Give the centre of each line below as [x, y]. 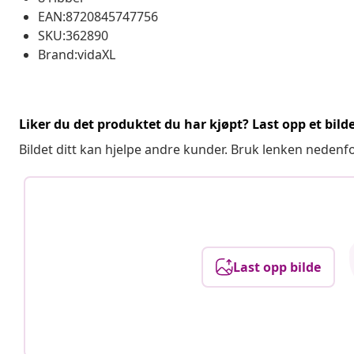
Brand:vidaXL [77, 54]
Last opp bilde [277, 267]
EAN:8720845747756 [98, 16]
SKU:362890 [73, 35]
